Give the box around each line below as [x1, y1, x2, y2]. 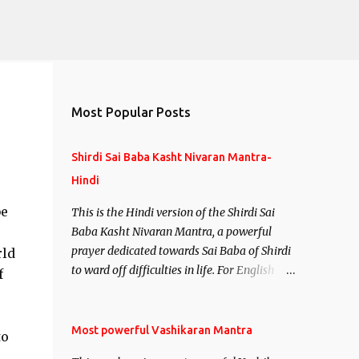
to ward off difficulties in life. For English [71, 263, 275, 277]
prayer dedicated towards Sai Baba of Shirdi [71, 244, 291, 258]
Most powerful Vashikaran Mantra [71, 324, 252, 337]
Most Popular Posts [71, 105, 191, 119]
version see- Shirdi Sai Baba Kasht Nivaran [71, 282, 285, 296]
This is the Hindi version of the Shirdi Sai [71, 205, 275, 220]
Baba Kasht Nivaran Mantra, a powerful [71, 224, 272, 239]
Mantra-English [71, 301, 152, 316]
